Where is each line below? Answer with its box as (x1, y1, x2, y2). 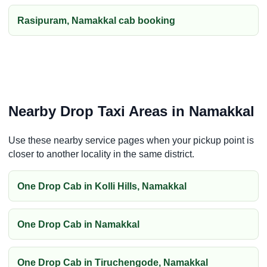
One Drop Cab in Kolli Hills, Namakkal (17, 181, 187, 191)
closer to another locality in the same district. (8, 149, 194, 160)
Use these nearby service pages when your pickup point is (8, 135, 254, 146)
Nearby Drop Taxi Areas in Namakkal (8, 103, 254, 120)
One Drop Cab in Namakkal (17, 219, 139, 229)
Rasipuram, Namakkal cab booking (17, 15, 175, 26)
